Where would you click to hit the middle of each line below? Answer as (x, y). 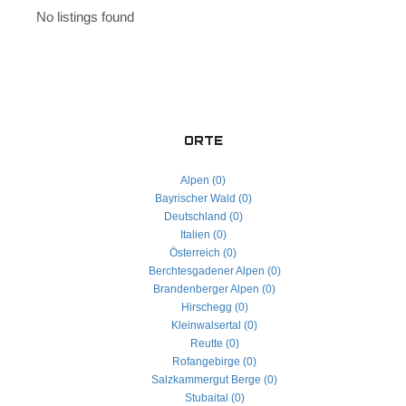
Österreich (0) (203, 253)
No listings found (85, 17)
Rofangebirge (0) (214, 362)
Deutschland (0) (203, 217)
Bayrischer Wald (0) (203, 198)
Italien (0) (203, 235)
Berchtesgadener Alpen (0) (214, 271)
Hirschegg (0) (214, 307)
